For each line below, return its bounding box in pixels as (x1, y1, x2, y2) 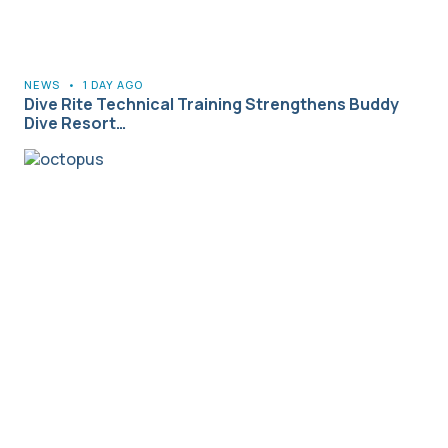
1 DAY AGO (83, 77, 143, 93)
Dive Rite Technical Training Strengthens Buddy (24, 93, 399, 116)
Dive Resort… (24, 112, 126, 135)
